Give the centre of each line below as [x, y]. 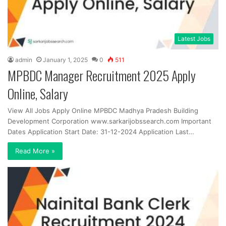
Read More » [35, 151]
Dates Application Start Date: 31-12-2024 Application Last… [101, 131]
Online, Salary [38, 93]
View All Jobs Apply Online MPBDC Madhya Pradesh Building [103, 110]
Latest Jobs [194, 38]
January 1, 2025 [65, 60]
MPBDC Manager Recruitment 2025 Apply [102, 75]
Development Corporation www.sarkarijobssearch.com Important [109, 121]
